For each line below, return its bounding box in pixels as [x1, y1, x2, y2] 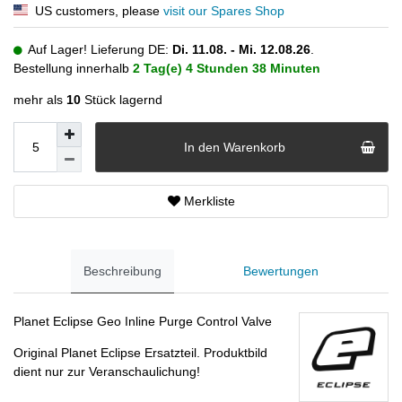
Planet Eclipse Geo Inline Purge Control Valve [13, 313, 272, 328]
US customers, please [31, 4, 163, 19]
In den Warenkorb [184, 139, 285, 154]
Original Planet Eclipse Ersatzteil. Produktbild [13, 345, 267, 360]
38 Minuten [252, 61, 320, 76]
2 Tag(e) [133, 61, 182, 76]
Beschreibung [83, 264, 162, 279]
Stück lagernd [81, 92, 162, 108]
